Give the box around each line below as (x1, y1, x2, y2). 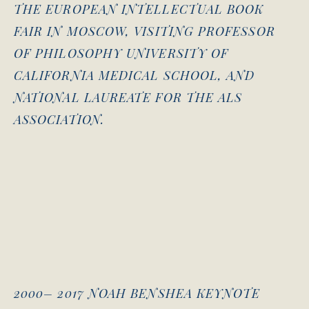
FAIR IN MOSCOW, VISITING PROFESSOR (14, 23, 275, 40)
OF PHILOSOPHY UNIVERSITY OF (14, 45, 229, 62)
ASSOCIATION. (14, 111, 104, 128)
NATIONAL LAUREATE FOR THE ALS (14, 89, 243, 106)
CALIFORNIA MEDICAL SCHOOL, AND (14, 67, 255, 84)
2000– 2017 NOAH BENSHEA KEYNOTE (14, 285, 261, 302)
